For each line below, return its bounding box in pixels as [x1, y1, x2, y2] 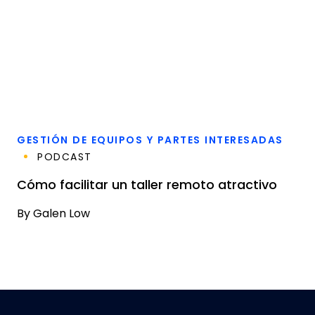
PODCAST [37, 151, 92, 162]
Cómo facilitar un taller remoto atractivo [17, 178, 277, 192]
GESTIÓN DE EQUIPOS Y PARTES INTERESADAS [17, 134, 283, 146]
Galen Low [30, 207, 90, 219]
